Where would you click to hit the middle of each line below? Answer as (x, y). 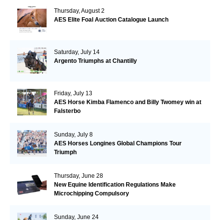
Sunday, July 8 (73, 134)
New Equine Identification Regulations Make (115, 184)
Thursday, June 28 (78, 176)
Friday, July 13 (73, 93)
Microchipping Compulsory (91, 193)
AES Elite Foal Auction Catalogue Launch (111, 19)
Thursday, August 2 (79, 11)
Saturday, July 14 (77, 52)
